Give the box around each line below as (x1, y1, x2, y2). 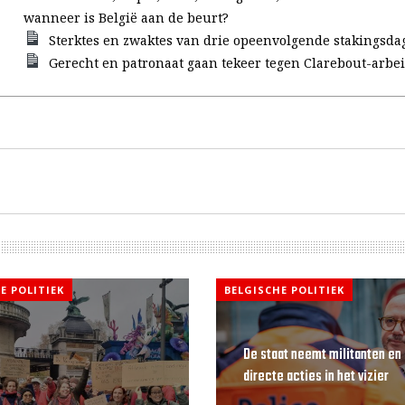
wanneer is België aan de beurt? (24, 9, 230, 26)
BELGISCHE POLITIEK (223, 283, 344, 297)
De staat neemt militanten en (242, 344, 401, 368)
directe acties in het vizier (242, 365, 389, 390)
